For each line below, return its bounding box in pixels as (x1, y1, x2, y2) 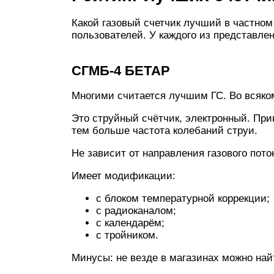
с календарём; (96, 217, 165, 229)
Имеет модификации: (72, 170, 176, 182)
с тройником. (96, 229, 158, 241)
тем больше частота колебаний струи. (72, 125, 257, 136)
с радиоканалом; (96, 205, 176, 217)
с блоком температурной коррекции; (96, 193, 270, 204)
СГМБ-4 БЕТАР (72, 63, 170, 78)
